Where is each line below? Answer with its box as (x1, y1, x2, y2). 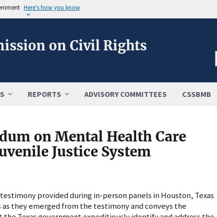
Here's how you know (24, 3, 80, 11)
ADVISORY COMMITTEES (84, 89, 167, 99)
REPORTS (28, 89, 61, 99)
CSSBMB (182, 89, 211, 99)
